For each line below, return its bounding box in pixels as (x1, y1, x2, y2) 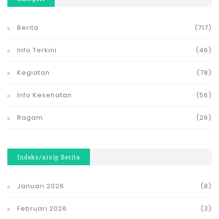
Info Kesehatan (17, 90, 72, 100)
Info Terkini (17, 45, 57, 55)
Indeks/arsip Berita (17, 153, 80, 161)
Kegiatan (17, 68, 50, 78)
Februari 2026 (17, 204, 67, 214)
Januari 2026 (17, 181, 64, 191)
